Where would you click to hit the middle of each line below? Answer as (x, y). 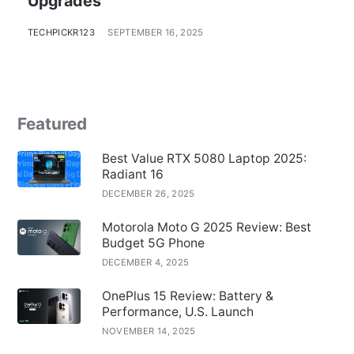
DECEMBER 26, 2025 (148, 194)
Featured (52, 123)
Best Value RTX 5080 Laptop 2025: (204, 159)
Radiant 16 (132, 175)
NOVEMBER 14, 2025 (149, 331)
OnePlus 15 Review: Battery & (187, 296)
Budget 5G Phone (153, 243)
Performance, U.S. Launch (177, 311)
